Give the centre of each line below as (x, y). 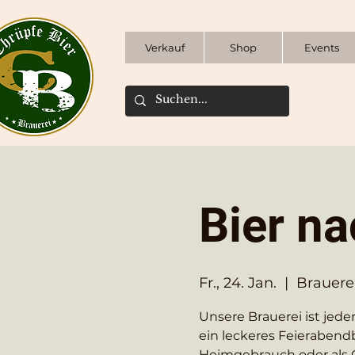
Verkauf (164, 48)
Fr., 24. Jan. (237, 282)
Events (322, 48)
